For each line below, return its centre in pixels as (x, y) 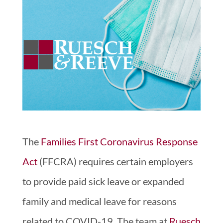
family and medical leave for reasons (99, 201)
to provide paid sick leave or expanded (103, 181)
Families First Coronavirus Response (119, 141)
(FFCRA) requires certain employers (115, 161)
